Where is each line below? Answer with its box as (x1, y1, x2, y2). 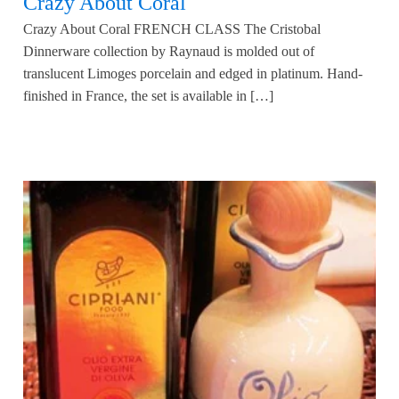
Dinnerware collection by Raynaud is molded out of (23, 43, 314, 59)
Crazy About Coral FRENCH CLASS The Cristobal (23, 20, 321, 37)
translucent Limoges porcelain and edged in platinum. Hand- (23, 65, 362, 81)
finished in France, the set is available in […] (23, 87, 273, 103)
